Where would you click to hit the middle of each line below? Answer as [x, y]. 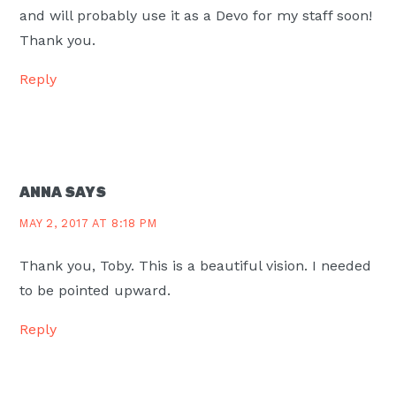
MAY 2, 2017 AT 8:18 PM [88, 223]
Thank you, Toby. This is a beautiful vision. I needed [196, 265]
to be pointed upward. [95, 290]
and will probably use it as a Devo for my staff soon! [196, 16]
